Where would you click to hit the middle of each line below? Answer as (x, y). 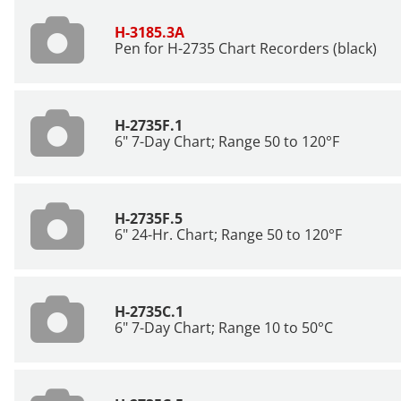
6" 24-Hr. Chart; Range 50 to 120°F (228, 235)
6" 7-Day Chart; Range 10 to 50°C (224, 328)
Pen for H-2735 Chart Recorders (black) (246, 48)
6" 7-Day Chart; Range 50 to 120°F (227, 141)
